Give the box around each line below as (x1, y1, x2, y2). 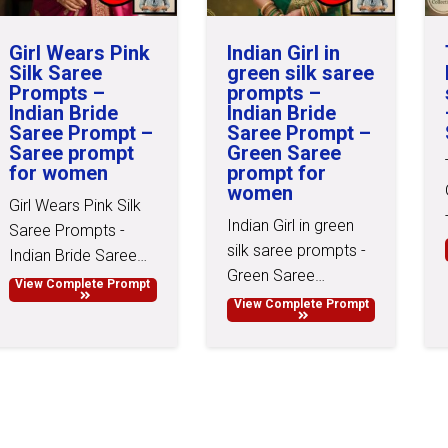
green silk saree (227, 60, 375, 85)
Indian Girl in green (227, 215, 355, 235)
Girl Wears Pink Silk (8, 195, 141, 215)
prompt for (227, 160, 327, 185)
